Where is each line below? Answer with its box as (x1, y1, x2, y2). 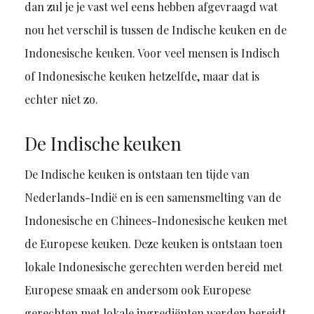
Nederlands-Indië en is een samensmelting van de (24, 190, 281, 205)
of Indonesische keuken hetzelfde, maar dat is (24, 69, 259, 84)
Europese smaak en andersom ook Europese (24, 282, 251, 298)
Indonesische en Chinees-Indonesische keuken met (24, 213, 287, 228)
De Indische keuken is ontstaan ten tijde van (24, 167, 250, 182)
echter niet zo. (24, 92, 98, 107)
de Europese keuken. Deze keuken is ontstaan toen (24, 236, 282, 252)
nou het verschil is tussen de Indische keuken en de (24, 22, 287, 38)
